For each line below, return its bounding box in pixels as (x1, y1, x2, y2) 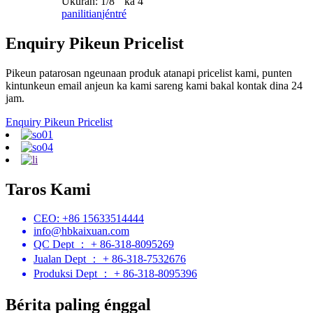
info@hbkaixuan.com (34, 225, 129, 238)
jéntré (102, 7, 126, 20)
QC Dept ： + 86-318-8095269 (34, 238, 174, 251)
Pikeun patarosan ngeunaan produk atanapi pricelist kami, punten (6, 66, 292, 79)
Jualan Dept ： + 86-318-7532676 (34, 253, 186, 265)
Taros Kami (6, 180, 91, 198)
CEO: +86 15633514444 (34, 212, 144, 225)
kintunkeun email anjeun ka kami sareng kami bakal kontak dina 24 (6, 79, 303, 92)
